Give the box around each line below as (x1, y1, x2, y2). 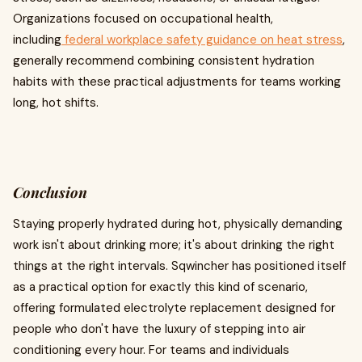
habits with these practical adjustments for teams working (13, 74, 341, 90)
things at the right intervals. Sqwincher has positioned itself (13, 258, 346, 274)
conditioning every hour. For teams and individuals (13, 342, 289, 358)
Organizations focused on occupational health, (13, 11, 273, 27)
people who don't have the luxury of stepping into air (13, 321, 305, 337)
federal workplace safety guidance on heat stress (61, 32, 343, 48)
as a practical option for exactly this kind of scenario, (13, 279, 308, 295)
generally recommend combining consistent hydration (13, 53, 314, 69)
